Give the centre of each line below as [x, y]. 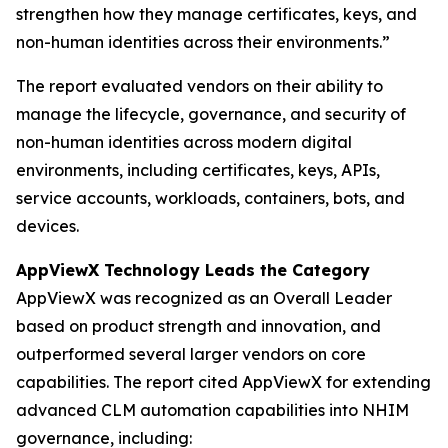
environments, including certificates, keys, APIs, [198, 170]
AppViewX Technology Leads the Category [193, 270]
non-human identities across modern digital [184, 142]
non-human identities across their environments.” [203, 42]
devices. [47, 226]
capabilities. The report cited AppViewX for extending [223, 382]
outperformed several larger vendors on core [191, 354]
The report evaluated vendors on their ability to [199, 86]
